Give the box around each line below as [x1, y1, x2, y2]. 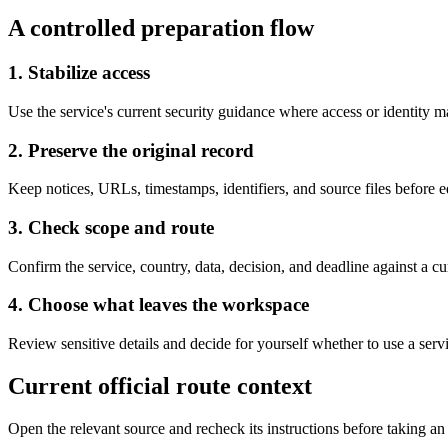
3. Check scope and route [8, 217, 214, 238]
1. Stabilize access [8, 62, 150, 84]
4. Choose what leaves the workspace [8, 294, 309, 316]
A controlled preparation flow [8, 15, 314, 42]
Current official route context [8, 373, 312, 400]
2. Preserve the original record [8, 139, 254, 161]
